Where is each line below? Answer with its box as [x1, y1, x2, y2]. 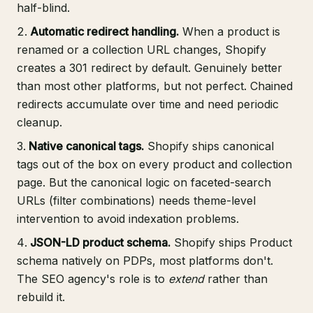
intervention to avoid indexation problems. [17, 212, 239, 226]
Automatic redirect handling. [30, 24, 179, 39]
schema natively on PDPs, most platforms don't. [17, 254, 273, 268]
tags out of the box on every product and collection [17, 157, 292, 172]
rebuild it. [17, 290, 65, 305]
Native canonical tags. [29, 139, 144, 154]
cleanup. [17, 115, 62, 130]
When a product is [179, 24, 280, 39]
